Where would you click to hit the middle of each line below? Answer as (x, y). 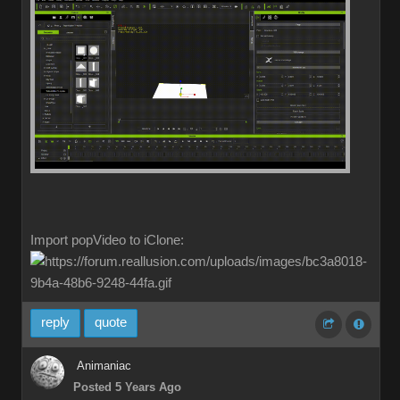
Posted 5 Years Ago (127, 387)
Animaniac (104, 366)
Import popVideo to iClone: (107, 240)
